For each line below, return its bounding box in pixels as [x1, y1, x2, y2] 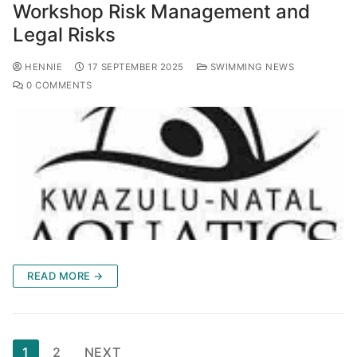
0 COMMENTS [23, 80, 92, 92]
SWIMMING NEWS [207, 61, 294, 73]
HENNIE [22, 61, 62, 73]
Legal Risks [13, 23, 116, 47]
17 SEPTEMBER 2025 [88, 61, 184, 73]
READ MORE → [27, 269, 104, 282]
